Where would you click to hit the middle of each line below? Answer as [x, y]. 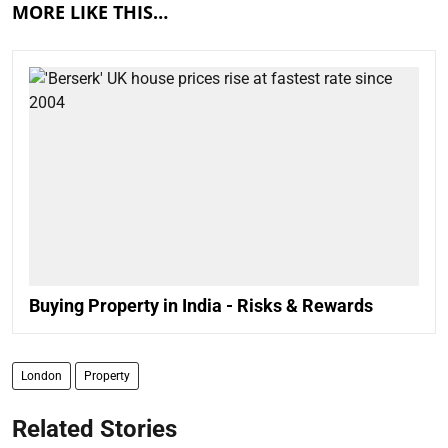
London [41, 376]
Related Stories [94, 429]
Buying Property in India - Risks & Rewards [201, 306]
